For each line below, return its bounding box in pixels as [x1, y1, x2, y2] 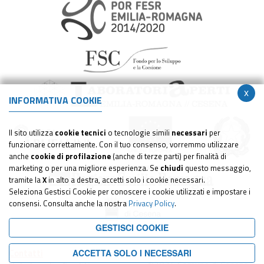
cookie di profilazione [31, 150, 111, 162]
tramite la [9, 174, 42, 186]
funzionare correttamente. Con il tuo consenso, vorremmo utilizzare [9, 138, 239, 150]
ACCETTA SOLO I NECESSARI [72, 247, 192, 259]
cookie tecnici [55, 127, 106, 138]
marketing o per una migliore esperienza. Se [9, 162, 160, 174]
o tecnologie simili [106, 127, 171, 138]
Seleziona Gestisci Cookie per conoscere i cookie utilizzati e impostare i [9, 186, 250, 197]
